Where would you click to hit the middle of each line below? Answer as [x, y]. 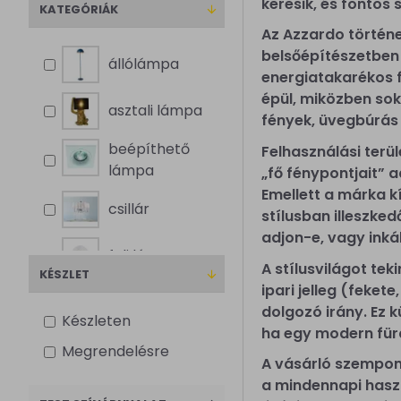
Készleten [96, 321]
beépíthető [149, 149]
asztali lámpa [155, 111]
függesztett [149, 387]
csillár [129, 209]
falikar [130, 349]
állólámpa [144, 64]
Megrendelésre [115, 351]
